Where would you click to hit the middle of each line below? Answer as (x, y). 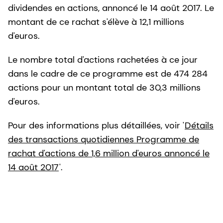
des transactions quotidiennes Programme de (104, 139)
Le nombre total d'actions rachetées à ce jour (103, 59)
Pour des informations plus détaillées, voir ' (96, 125)
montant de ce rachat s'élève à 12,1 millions (96, 22)
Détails (199, 125)
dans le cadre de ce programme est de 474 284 (108, 73)
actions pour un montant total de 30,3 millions (104, 87)
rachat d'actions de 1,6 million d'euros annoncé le (109, 153)
